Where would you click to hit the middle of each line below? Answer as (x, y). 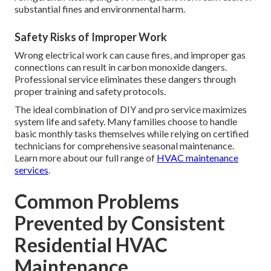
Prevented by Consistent (120, 223)
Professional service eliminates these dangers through (125, 79)
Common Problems (97, 201)
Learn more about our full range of (86, 158)
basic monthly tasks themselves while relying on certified (132, 134)
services (31, 170)
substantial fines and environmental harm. (100, 9)
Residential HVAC (91, 245)
